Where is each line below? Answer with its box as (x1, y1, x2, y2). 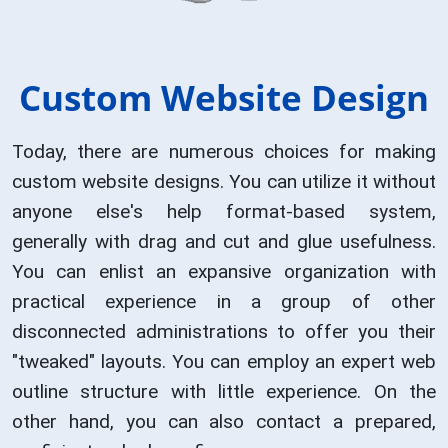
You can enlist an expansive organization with (12, 260, 436, 284)
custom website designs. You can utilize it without (12, 170, 436, 194)
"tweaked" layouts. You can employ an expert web (12, 350, 436, 374)
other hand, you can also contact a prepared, (12, 410, 436, 434)
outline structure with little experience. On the (12, 380, 436, 404)
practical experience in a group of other (12, 290, 436, 314)
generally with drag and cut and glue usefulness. (12, 230, 436, 254)
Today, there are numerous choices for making (12, 140, 436, 164)
